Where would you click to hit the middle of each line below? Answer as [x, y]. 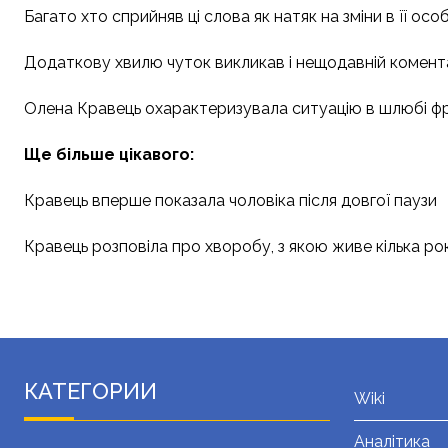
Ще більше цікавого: [109, 155]
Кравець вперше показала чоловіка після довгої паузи [230, 201]
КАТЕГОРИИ [90, 391]
